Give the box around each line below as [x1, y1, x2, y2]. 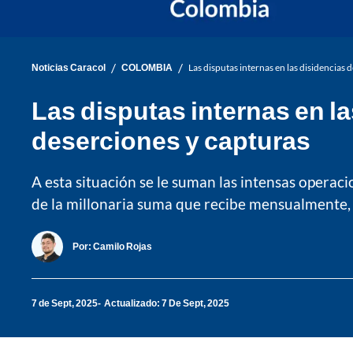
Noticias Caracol [32, 61, 106, 74]
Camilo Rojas [93, 240, 152, 253]
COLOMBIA [121, 61, 173, 74]
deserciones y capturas [32, 124, 310, 155]
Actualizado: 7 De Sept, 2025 [104, 297, 229, 310]
